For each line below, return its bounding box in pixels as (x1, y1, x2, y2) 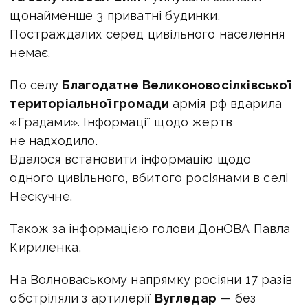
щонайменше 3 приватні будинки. (10, 8, 220, 23)
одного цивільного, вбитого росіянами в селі (10, 170, 289, 186)
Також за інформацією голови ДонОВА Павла (10, 221, 291, 236)
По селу (10, 78, 59, 93)
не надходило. (10, 133, 98, 148)
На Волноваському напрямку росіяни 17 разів (10, 272, 292, 287)
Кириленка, (10, 240, 82, 255)
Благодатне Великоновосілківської (58, 78, 291, 93)
